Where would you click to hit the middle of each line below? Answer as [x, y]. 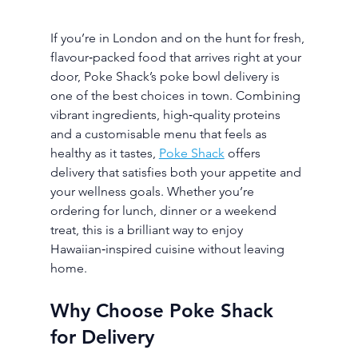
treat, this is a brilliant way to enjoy [148, 230]
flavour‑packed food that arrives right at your [177, 58]
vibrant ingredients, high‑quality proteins [167, 115]
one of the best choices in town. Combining [177, 96]
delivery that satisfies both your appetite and [177, 173]
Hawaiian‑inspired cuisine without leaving [169, 249]
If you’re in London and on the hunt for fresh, [179, 38]
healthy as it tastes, [104, 153]
